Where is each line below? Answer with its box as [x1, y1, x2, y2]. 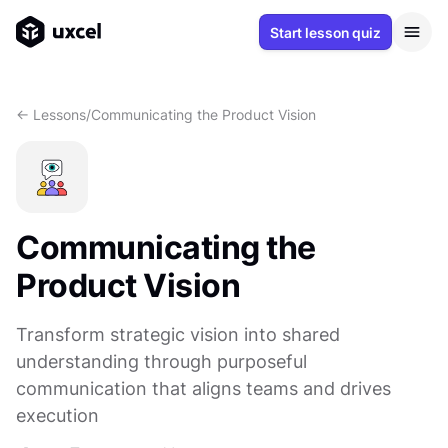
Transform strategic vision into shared [16, 324, 340, 345]
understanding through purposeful [16, 351, 307, 372]
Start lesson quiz [270, 23, 381, 41]
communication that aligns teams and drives [16, 378, 391, 399]
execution [16, 405, 99, 426]
